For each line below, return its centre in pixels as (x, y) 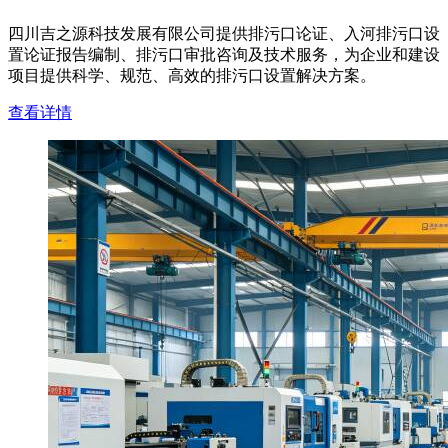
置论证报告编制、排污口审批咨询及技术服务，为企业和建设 (224, 55)
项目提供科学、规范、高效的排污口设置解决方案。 (192, 76)
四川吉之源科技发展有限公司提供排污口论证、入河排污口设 (224, 34)
